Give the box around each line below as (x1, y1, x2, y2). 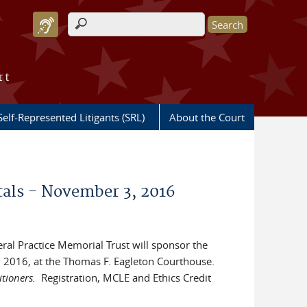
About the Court (169, 110, 245, 124)
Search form (68, 30, 140, 44)
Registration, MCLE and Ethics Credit (36, 271, 212, 284)
